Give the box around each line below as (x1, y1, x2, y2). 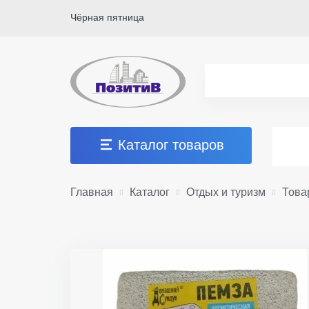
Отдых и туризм (186, 186, 266, 198)
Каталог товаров (118, 137, 225, 152)
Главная (70, 186, 113, 198)
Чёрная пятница (70, 12, 144, 23)
